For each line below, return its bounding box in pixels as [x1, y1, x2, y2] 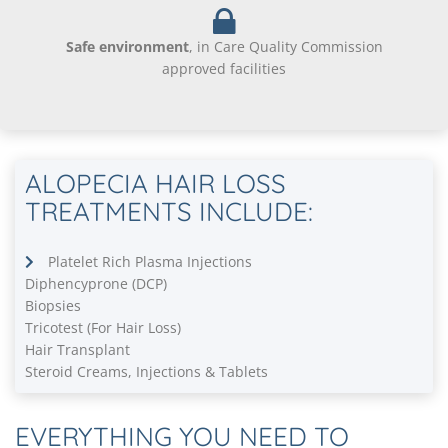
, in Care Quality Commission [188, 36, 383, 56]
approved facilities [162, 58, 286, 78]
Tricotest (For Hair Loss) [25, 317, 181, 337]
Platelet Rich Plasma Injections [47, 251, 252, 271]
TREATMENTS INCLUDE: [25, 194, 313, 228]
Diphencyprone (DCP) [25, 273, 167, 293]
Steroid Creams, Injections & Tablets [25, 361, 268, 381]
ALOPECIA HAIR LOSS [25, 166, 286, 200]
